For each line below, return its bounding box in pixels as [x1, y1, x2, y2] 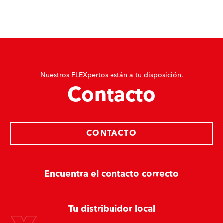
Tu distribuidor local [68, 201, 155, 217]
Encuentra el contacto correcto [44, 166, 179, 182]
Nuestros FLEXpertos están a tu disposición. [40, 69, 183, 81]
